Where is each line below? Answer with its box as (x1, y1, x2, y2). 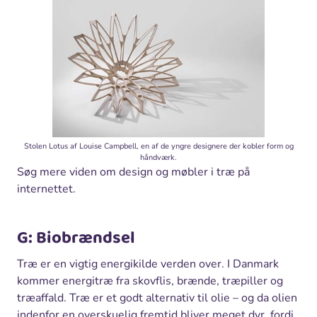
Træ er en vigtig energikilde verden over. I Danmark (17, 256, 279, 272)
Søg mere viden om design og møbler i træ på (17, 164, 250, 180)
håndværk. (140, 152, 177, 163)
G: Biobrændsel (17, 224, 135, 253)
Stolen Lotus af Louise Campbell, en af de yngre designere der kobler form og (23, 141, 294, 152)
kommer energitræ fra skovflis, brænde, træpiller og (17, 273, 283, 289)
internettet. (17, 181, 76, 197)
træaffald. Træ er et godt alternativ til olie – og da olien (17, 290, 297, 306)
